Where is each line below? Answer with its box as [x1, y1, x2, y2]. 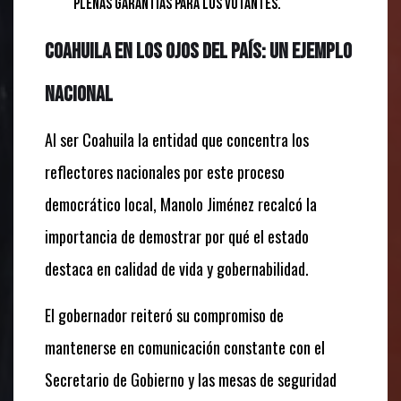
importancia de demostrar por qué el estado [45, 224, 309, 248]
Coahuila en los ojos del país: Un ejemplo [45, 38, 352, 64]
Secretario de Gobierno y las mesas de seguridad [45, 367, 337, 391]
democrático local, [45, 192, 157, 216]
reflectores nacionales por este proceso [45, 159, 285, 183]
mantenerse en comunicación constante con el [45, 335, 325, 359]
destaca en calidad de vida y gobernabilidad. [45, 256, 309, 280]
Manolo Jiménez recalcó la [157, 192, 317, 216]
